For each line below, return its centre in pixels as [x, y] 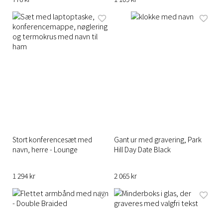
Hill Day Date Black [142, 149]
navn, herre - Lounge [45, 149]
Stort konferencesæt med [52, 139]
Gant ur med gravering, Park [158, 139]
